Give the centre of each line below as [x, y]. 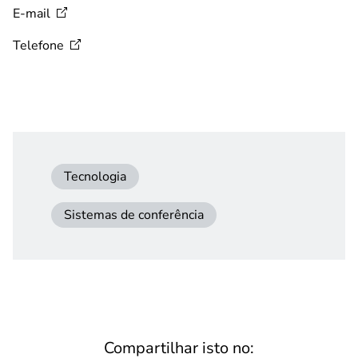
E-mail [32, 14]
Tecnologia [95, 177]
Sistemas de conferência [134, 215]
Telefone [38, 46]
